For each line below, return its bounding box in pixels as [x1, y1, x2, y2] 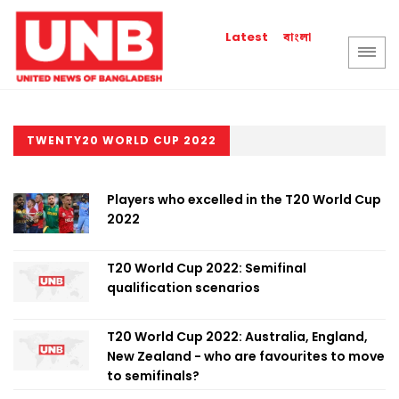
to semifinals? [107, 367, 199, 385]
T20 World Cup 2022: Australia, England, [107, 328, 368, 346]
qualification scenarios [107, 279, 260, 297]
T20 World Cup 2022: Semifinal [107, 259, 306, 277]
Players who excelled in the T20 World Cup [107, 191, 381, 208]
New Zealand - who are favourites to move [107, 347, 385, 365]
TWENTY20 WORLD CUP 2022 [27, 133, 216, 148]
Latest [225, 28, 269, 45]
